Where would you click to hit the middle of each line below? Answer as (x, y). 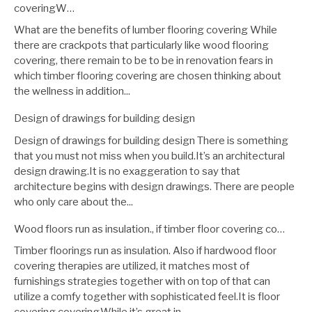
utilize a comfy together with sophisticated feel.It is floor (147, 297)
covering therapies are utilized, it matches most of (132, 266)
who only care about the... (73, 202)
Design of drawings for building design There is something (151, 140)
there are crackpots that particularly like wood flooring (141, 46)
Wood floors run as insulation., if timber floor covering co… (149, 229)
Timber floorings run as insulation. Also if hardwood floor (145, 251)
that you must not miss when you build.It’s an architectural (149, 156)
